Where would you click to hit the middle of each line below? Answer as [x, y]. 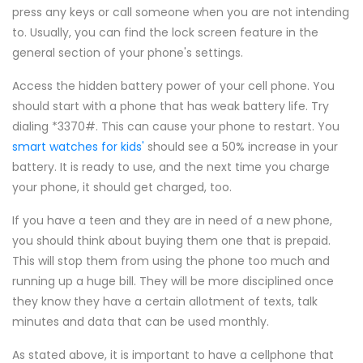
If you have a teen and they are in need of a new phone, [172, 220]
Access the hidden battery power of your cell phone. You [173, 86]
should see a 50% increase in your [241, 147]
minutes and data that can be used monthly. [141, 322]
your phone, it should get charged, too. [122, 187]
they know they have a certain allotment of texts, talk [165, 301]
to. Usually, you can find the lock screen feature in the [165, 32]
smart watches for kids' [78, 147]
